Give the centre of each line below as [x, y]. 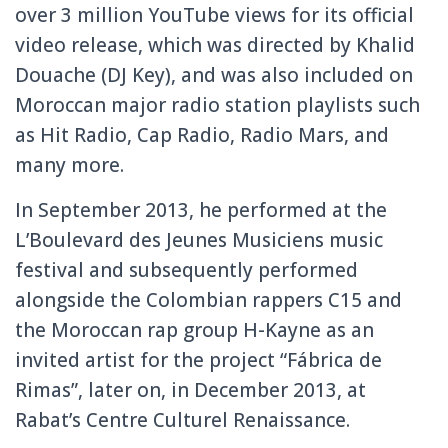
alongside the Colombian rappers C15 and [208, 299]
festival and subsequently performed [186, 269]
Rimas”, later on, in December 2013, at [190, 389]
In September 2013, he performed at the [201, 209]
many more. [69, 164]
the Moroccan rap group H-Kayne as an [194, 329]
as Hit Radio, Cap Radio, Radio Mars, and [202, 134]
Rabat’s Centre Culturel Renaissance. [182, 419]
